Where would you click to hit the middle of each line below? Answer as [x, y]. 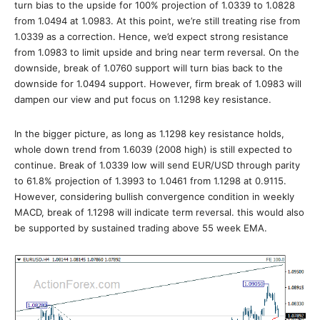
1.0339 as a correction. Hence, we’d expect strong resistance [151, 36]
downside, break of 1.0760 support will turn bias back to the [149, 68]
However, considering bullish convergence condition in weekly [154, 196]
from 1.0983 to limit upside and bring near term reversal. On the [157, 52]
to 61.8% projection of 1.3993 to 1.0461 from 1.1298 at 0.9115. [150, 181]
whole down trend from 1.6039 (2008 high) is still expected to [153, 149]
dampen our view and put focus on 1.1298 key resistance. [143, 99]
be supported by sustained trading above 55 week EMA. [141, 228]
